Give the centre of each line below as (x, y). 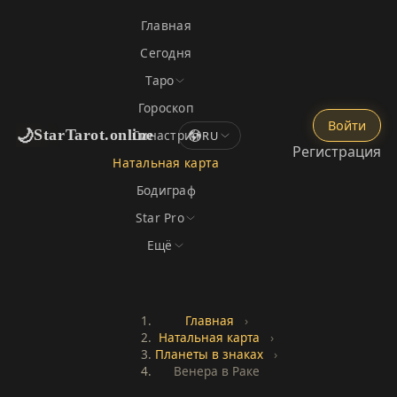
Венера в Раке (216, 370)
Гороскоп (166, 108)
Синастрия (166, 135)
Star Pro (160, 218)
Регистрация (337, 152)
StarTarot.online (94, 135)
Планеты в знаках (209, 354)
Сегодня (166, 53)
